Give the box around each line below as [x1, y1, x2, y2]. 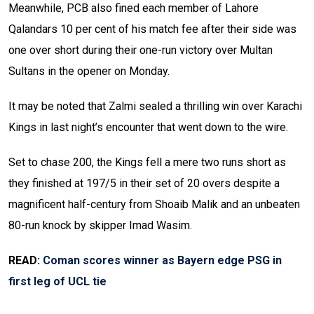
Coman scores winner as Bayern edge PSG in [43, 254, 282, 268]
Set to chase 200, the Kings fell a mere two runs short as [8, 156, 286, 170]
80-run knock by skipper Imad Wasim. [8, 219, 192, 233]
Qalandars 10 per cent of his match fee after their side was [8, 22, 296, 36]
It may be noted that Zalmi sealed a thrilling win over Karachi [8, 100, 302, 114]
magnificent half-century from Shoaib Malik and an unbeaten [8, 198, 300, 212]
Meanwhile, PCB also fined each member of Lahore [8, 1, 259, 15]
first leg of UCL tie [8, 275, 107, 289]
